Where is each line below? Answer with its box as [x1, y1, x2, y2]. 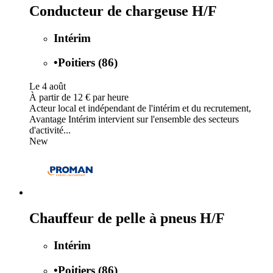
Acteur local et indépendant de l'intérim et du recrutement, [29, 102, 251, 113]
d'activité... [29, 124, 71, 135]
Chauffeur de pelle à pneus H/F [29, 210, 225, 226]
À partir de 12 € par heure [29, 91, 129, 102]
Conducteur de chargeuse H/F [29, 2, 217, 19]
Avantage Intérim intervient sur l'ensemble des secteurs [29, 113, 239, 124]
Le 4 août [29, 80, 66, 91]
